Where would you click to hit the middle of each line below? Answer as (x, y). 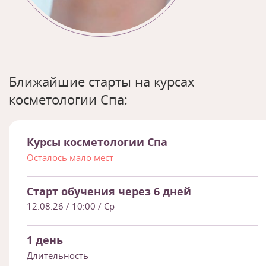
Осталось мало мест (70, 157)
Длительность (58, 255)
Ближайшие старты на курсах (102, 81)
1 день (45, 240)
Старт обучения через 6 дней (109, 191)
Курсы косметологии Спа (97, 142)
